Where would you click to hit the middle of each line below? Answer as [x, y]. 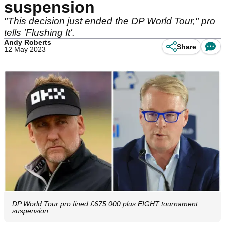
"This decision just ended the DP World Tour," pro [110, 21]
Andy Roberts [28, 42]
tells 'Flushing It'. [41, 32]
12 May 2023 [25, 49]
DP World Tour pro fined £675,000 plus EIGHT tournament [105, 204]
